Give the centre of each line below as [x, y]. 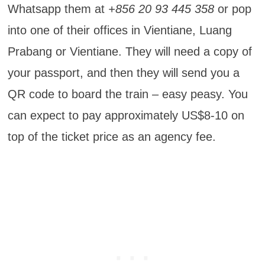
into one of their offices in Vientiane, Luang [119, 30]
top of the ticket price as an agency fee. [112, 137]
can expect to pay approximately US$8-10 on [126, 116]
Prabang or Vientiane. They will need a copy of [130, 52]
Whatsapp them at [58, 9]
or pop [232, 9]
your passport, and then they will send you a [123, 73]
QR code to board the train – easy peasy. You [127, 94]
